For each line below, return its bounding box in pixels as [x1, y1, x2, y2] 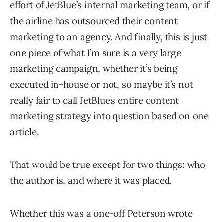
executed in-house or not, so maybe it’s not [10, 78, 193, 91]
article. [10, 126, 39, 138]
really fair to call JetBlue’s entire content [10, 94, 179, 107]
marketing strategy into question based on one [10, 110, 209, 122]
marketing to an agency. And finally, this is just [10, 31, 208, 43]
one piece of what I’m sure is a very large [10, 47, 181, 59]
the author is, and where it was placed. [10, 174, 172, 187]
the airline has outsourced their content [10, 15, 178, 27]
